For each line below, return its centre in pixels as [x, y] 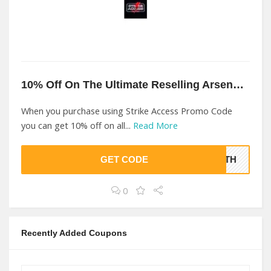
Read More [155, 126]
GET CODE [124, 160]
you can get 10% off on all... [77, 126]
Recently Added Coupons [74, 233]
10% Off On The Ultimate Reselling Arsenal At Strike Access [238, 84]
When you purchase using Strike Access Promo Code [127, 111]
